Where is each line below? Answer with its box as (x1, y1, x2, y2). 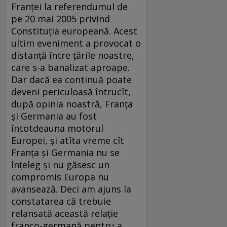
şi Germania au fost (11, 109, 97, 122)
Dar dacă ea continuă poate (11, 73, 132, 86)
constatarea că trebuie (11, 195, 111, 207)
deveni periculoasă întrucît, (11, 85, 131, 98)
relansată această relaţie (11, 207, 118, 219)
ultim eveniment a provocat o (11, 36, 141, 49)
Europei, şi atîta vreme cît (11, 134, 124, 146)
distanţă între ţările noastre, (11, 49, 134, 61)
